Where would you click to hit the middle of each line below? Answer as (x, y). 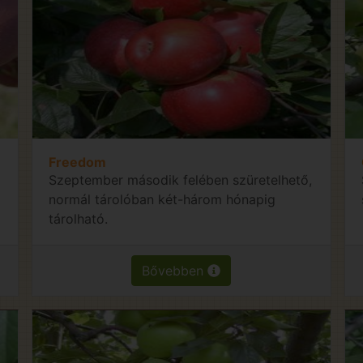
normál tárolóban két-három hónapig (162, 199)
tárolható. (79, 218)
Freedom (78, 162)
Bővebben (175, 270)
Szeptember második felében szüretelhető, (181, 179)
